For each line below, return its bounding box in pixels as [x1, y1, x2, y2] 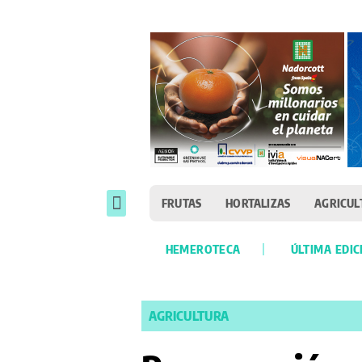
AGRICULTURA [148, 308, 229, 325]
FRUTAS [161, 196, 202, 211]
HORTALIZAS [225, 196, 291, 211]
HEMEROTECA [165, 242, 241, 257]
